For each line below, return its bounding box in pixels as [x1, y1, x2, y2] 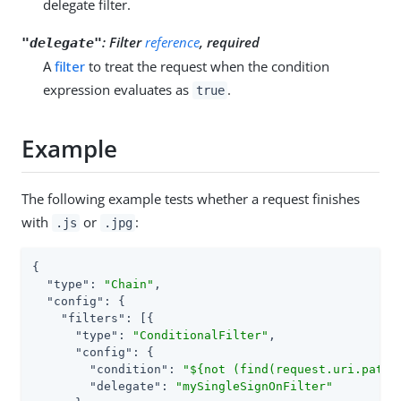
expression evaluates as [43, 80, 192, 98]
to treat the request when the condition [85, 56, 329, 75]
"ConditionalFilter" [132, 328, 269, 342]
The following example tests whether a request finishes [21, 189, 360, 208]
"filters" [61, 311, 125, 325]
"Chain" [104, 277, 154, 291]
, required [200, 32, 260, 51]
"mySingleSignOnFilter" [175, 379, 333, 393]
